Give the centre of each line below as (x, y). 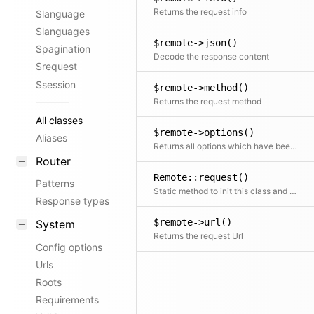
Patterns (55, 184)
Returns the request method (207, 101)
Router (53, 161)
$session (56, 84)
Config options (69, 247)
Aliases (52, 138)
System (55, 224)
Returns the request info (200, 12)
